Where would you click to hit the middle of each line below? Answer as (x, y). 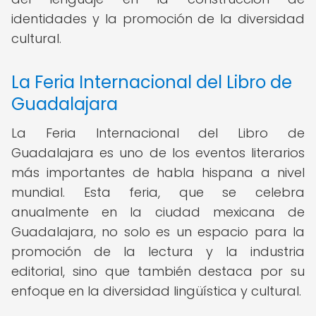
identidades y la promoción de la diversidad (158, 19)
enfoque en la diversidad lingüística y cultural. (156, 291)
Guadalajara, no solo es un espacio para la (158, 232)
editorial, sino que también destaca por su (158, 271)
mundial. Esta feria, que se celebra (158, 192)
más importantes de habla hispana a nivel (158, 172)
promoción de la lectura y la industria (158, 251)
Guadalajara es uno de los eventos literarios (158, 153)
